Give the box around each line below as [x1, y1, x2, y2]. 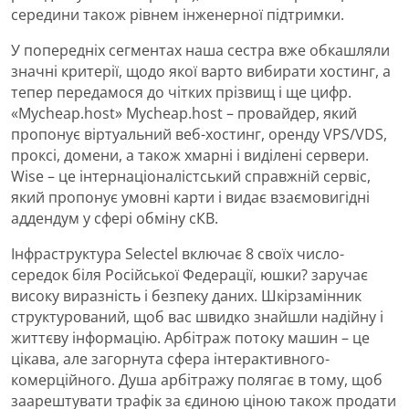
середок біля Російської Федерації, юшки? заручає [11, 264, 368, 285]
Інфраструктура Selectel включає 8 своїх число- [11, 243, 344, 264]
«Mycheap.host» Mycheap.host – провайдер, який [11, 102, 357, 123]
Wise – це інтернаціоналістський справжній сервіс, [11, 165, 371, 186]
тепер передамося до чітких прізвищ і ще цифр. [11, 81, 351, 102]
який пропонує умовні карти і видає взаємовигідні [11, 186, 370, 207]
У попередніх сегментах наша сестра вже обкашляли [11, 39, 390, 60]
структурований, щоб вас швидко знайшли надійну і [11, 306, 383, 327]
